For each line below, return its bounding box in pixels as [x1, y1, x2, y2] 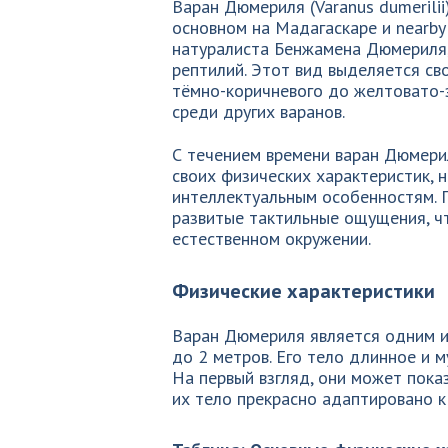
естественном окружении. [172, 227, 371, 250]
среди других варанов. [172, 100, 345, 123]
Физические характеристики [172, 278, 435, 304]
